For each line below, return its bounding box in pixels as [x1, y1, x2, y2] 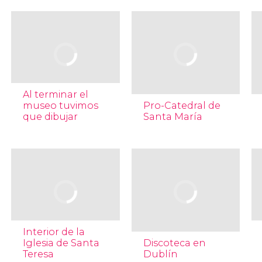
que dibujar [22, 111, 78, 122]
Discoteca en [143, 237, 206, 249]
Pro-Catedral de [143, 100, 220, 111]
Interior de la [22, 226, 85, 237]
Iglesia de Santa [22, 237, 99, 249]
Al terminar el [22, 89, 88, 100]
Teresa [22, 249, 54, 260]
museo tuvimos [22, 100, 98, 111]
